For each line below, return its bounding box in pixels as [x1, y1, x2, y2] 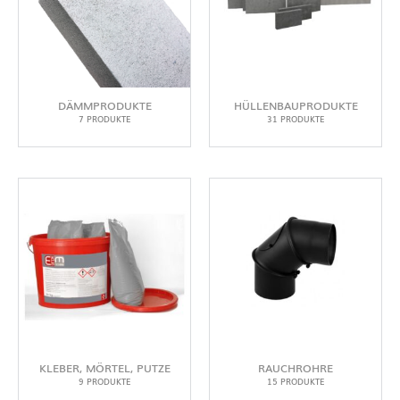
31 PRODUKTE [267, 112, 324, 126]
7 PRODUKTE [79, 112, 130, 126]
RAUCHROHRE [258, 360, 333, 377]
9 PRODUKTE [79, 375, 130, 388]
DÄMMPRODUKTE [57, 97, 152, 114]
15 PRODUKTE [267, 375, 324, 388]
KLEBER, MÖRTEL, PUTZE [38, 360, 171, 377]
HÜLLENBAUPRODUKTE [233, 97, 358, 114]
